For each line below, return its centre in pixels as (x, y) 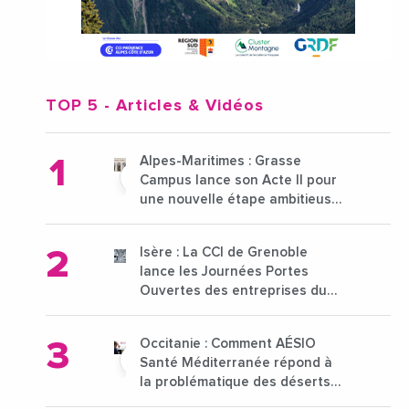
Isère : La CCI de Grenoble (224, 253)
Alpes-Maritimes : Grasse (220, 162)
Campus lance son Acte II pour (238, 181)
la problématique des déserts (235, 383)
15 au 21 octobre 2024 (212, 310)
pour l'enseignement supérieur (239, 219)
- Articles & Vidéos (181, 106)
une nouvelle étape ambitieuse (240, 200)
